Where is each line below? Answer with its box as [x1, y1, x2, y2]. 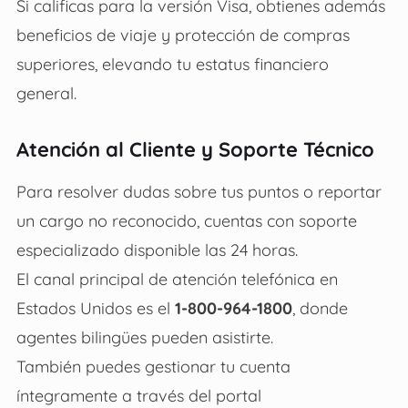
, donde [291, 297, 348, 318]
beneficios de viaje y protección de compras [15, 24, 350, 45]
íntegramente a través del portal [15, 384, 261, 405]
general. [15, 82, 76, 103]
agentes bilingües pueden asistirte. [15, 326, 273, 347]
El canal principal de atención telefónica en [15, 268, 338, 289]
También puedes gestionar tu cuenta [15, 355, 291, 376]
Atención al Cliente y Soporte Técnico [15, 136, 374, 162]
